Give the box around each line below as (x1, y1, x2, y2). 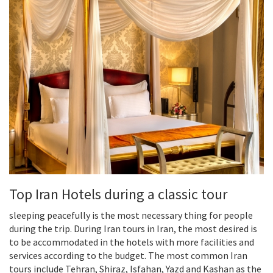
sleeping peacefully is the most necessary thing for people (9, 209, 253, 222)
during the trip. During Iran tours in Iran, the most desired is (9, 222, 257, 235)
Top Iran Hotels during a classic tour (9, 185, 227, 204)
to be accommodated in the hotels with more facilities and (9, 236, 254, 249)
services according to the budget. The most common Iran (9, 249, 247, 262)
